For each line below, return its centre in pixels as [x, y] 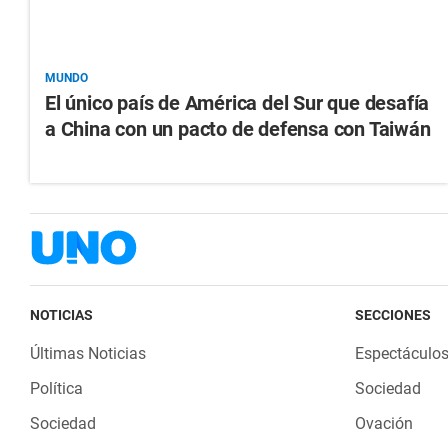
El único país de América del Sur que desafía [237, 103]
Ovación [383, 424]
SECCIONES [392, 315]
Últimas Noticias [88, 354]
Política [56, 389]
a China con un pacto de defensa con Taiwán [238, 129]
